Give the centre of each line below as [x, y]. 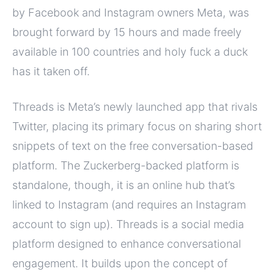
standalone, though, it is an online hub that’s [124, 185]
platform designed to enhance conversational [127, 243]
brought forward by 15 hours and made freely [127, 32]
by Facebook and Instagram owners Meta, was [131, 12]
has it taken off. [51, 71]
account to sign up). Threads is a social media [128, 224]
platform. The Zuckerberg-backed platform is [126, 165]
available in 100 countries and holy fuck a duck [130, 51]
